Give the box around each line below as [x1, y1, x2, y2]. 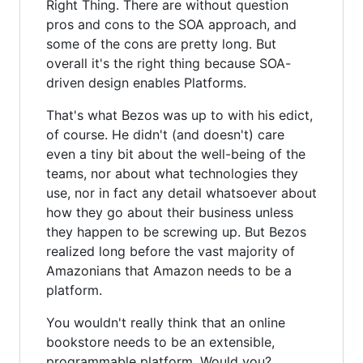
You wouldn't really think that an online [46, 314, 285, 331]
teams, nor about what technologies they [46, 164, 298, 181]
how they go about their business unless [46, 203, 293, 220]
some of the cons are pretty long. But [46, 35, 276, 52]
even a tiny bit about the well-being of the [46, 145, 305, 162]
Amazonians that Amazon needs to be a [46, 262, 292, 279]
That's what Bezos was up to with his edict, [46, 106, 313, 123]
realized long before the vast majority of [46, 242, 295, 259]
